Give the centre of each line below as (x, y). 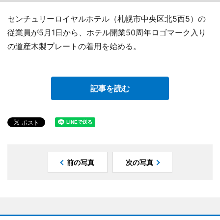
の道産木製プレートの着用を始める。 (74, 46)
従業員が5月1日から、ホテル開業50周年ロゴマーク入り (107, 33)
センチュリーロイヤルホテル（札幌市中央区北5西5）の (107, 19)
